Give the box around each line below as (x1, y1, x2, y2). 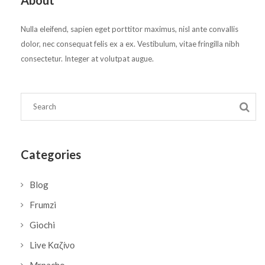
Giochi (30, 219, 55, 231)
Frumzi (30, 199, 56, 211)
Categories (21, 147, 81, 162)
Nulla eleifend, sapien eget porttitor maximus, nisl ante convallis (21, 24, 238, 34)
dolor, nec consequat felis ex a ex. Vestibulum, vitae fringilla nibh (21, 39, 240, 49)
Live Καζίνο (30, 240, 75, 251)
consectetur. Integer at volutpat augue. (21, 54, 154, 64)
